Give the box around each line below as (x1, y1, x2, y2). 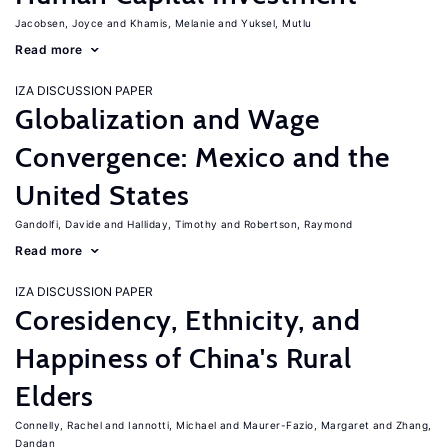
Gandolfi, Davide (15, 218, 101, 230)
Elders (15, 379, 95, 413)
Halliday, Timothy (127, 218, 218, 230)
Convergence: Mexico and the (15, 140, 390, 174)
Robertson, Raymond (243, 218, 353, 230)
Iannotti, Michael (128, 419, 217, 431)
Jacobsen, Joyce (15, 17, 104, 29)
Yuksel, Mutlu (241, 17, 312, 29)
